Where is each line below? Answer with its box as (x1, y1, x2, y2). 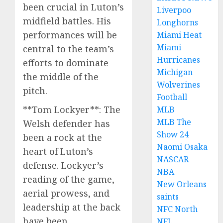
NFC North (157, 204, 198, 215)
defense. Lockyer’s (23, 159, 104, 171)
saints (157, 191, 179, 202)
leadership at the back (23, 201, 120, 213)
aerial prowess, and (23, 187, 110, 199)
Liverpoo (157, 4, 192, 15)
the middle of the (23, 70, 99, 83)
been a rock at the (23, 131, 102, 143)
